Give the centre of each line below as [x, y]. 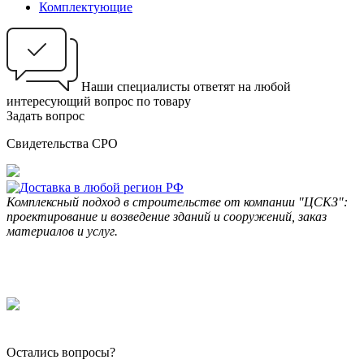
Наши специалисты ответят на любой [186, 87]
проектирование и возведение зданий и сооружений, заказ [167, 217]
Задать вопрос [45, 116]
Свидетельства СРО [62, 144]
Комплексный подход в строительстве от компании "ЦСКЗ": [177, 202]
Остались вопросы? [61, 353]
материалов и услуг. [62, 232]
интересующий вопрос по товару [99, 102]
